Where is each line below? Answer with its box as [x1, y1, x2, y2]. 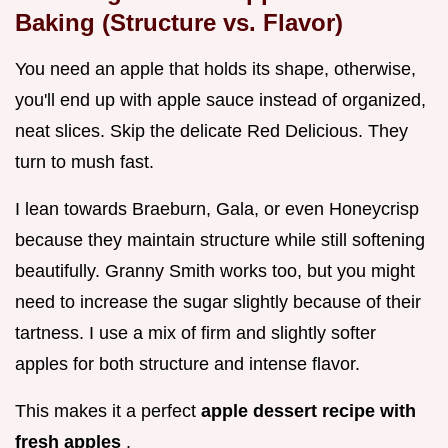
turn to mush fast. [15, 152, 154, 173]
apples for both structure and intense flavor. [15, 354, 360, 375]
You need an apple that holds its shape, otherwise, [15, 59, 416, 80]
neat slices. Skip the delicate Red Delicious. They [15, 121, 408, 142]
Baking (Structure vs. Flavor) [15, 9, 343, 37]
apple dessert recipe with [201, 401, 416, 422]
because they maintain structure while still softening [15, 230, 425, 251]
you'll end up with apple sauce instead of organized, [15, 90, 426, 111]
